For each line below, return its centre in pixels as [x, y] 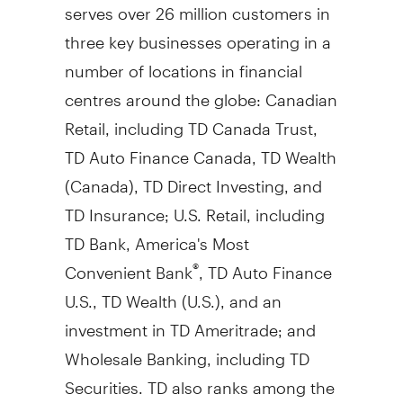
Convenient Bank [128, 264]
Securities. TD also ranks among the [199, 380]
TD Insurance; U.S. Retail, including [194, 207]
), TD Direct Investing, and [225, 178]
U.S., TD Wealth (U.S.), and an [173, 293]
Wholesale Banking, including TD [187, 351]
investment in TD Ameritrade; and [190, 322]
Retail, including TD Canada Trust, [191, 121]
